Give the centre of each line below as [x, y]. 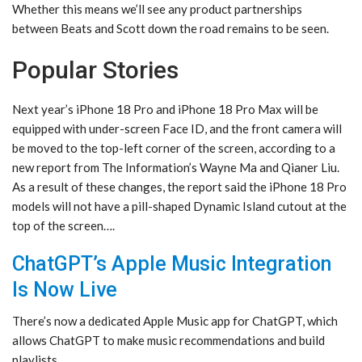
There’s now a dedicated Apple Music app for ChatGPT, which [175, 321]
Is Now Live [65, 290]
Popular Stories [95, 70]
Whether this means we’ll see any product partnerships [157, 9]
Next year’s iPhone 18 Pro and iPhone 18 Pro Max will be [165, 109]
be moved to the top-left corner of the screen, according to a [174, 148]
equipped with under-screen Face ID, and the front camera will [177, 129]
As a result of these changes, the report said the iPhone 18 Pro [179, 187]
